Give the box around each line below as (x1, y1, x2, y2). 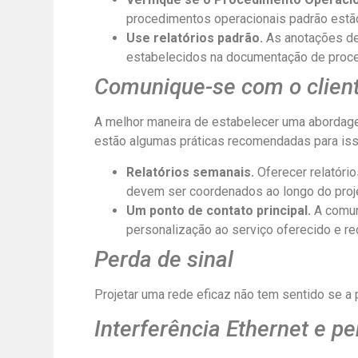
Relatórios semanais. (125, 164, 257, 180)
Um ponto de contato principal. (125, 202, 314, 218)
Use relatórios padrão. (125, 30, 266, 46)
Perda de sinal (93, 245, 233, 272)
